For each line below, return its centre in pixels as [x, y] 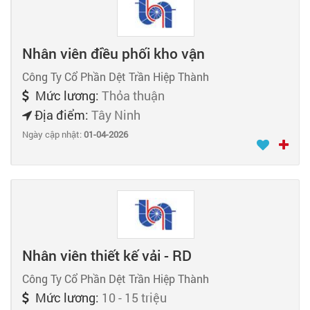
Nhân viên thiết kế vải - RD [107, 255]
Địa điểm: [62, 115]
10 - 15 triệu [134, 297]
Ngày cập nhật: [53, 135]
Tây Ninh [116, 115]
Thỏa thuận [133, 96]
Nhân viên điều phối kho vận [113, 54]
